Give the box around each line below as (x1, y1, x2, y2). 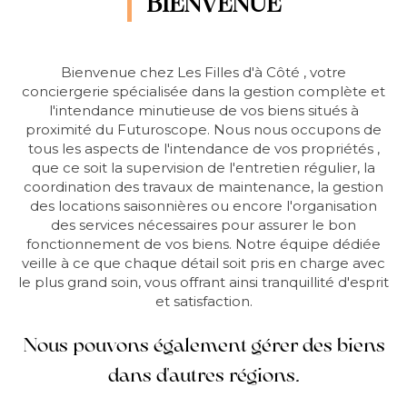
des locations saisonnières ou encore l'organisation (30, 197, 377, 214)
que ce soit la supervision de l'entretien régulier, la (32, 159, 375, 176)
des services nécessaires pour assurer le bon (51, 216, 356, 233)
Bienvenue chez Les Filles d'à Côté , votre (61, 64, 346, 81)
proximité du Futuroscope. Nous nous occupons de (25, 121, 382, 138)
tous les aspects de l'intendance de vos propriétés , (27, 140, 380, 157)
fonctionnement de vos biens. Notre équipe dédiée (26, 235, 381, 253)
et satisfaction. (154, 293, 253, 310)
